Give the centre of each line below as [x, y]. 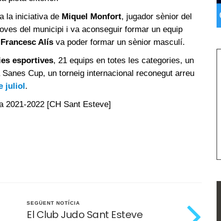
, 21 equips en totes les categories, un [124, 60]
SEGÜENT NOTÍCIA [53, 203]
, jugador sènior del [157, 16]
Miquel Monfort [92, 16]
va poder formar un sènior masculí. [119, 42]
